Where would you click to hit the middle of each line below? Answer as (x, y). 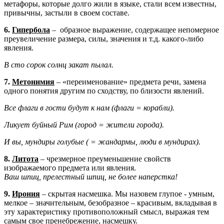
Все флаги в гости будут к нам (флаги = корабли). (89, 107)
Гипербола (31, 29)
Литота (25, 158)
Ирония (26, 193)
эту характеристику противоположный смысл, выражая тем (106, 211)
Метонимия (33, 81)
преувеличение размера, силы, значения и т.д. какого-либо (104, 38)
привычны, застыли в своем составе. (67, 12)
